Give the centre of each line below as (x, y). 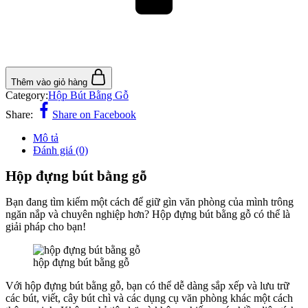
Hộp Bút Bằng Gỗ (88, 96)
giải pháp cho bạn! (46, 227)
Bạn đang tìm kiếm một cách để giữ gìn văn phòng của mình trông (150, 202)
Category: (27, 96)
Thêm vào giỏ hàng (51, 82)
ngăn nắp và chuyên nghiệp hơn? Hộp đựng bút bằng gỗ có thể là (148, 214)
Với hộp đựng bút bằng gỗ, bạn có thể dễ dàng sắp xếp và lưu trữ (147, 286)
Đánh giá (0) (60, 151)
